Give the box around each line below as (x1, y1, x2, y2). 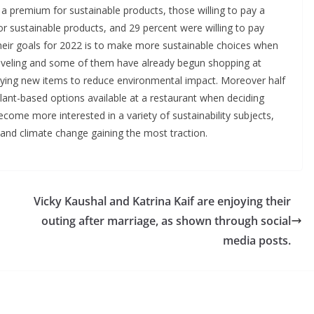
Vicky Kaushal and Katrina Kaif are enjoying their (34, 193, 291, 209)
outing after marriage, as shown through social (41, 212, 291, 228)
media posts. (223, 232, 291, 248)
